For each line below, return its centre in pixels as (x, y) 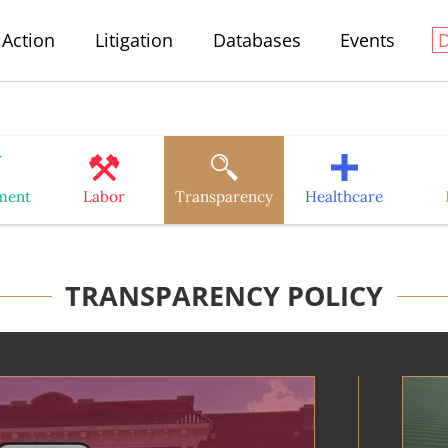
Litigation (133, 40)
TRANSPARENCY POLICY (224, 295)
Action (29, 40)
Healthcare (344, 196)
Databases (256, 40)
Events (368, 40)
